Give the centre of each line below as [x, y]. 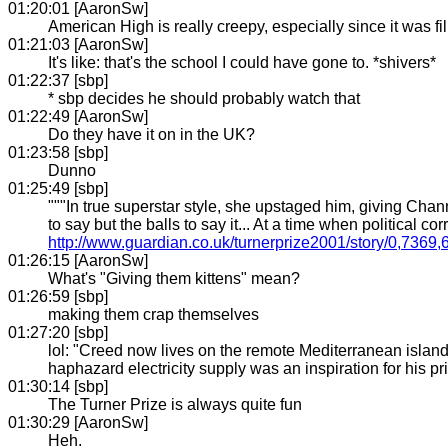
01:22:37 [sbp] [58, 80]
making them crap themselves [153, 314]
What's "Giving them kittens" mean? [174, 278]
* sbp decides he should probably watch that [204, 98]
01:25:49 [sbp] [58, 188]
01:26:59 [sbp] [58, 296]
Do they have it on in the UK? [151, 134]
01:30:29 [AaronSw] [78, 422]
